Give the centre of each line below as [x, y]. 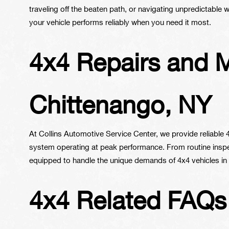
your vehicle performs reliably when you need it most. [120, 23]
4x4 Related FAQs [128, 202]
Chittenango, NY [120, 106]
